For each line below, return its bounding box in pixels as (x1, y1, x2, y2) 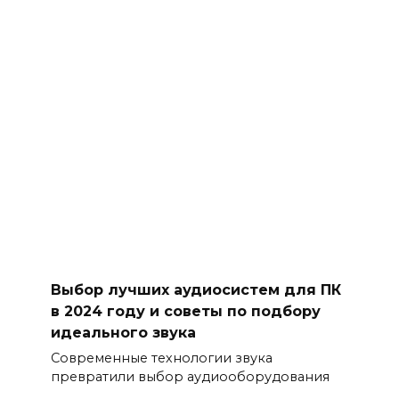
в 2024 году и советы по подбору (50, 302, 321, 320)
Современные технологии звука (50, 350, 273, 367)
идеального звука (50, 323, 196, 341)
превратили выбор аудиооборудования (50, 369, 330, 386)
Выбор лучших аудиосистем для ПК (50, 281, 341, 298)
